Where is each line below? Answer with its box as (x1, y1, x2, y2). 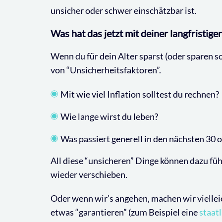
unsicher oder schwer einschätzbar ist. (51, 4, 197, 16)
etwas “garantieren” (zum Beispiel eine (51, 206, 199, 218)
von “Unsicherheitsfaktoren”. (51, 64, 161, 75)
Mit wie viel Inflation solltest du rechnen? (60, 88, 219, 100)
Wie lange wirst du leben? (60, 111, 158, 122)
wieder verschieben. (51, 168, 127, 180)
